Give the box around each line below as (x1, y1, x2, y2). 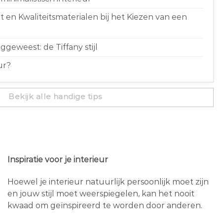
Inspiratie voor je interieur (7, 155, 108, 165)
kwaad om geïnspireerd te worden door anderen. (7, 200, 204, 210)
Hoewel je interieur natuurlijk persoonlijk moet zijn (7, 177, 209, 186)
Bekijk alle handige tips (8, 91, 102, 101)
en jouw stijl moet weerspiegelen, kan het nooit (7, 188, 194, 198)
